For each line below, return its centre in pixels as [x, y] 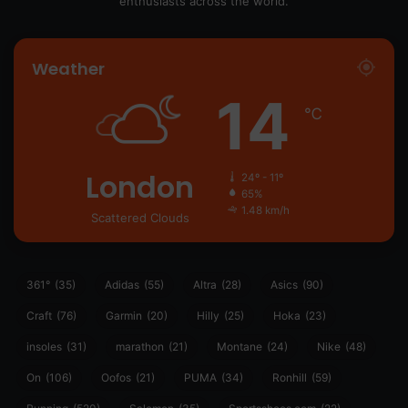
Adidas [122, 285]
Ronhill [290, 378]
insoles [44, 347]
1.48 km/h [265, 211]
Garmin [124, 316]
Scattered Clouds [140, 218]
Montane [240, 347]
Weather [68, 69]
